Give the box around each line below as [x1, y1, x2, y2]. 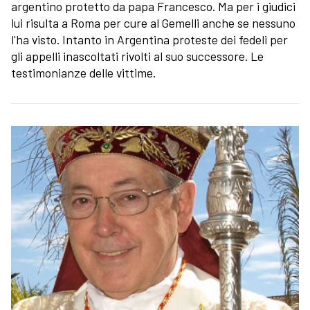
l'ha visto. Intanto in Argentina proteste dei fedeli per [11, 32, 288, 48]
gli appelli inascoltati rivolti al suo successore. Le [11, 48, 264, 64]
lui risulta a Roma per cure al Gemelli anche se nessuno [11, 15, 295, 31]
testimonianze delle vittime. [11, 65, 156, 81]
